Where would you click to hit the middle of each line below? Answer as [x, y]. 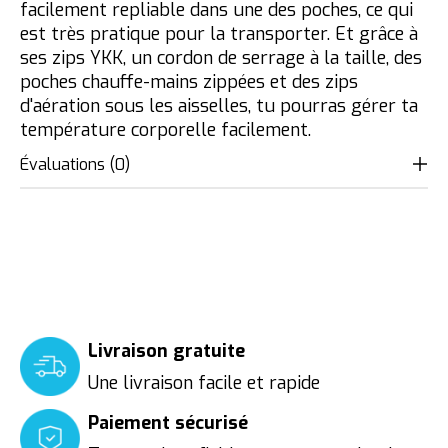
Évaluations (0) [75, 164]
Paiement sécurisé [168, 422]
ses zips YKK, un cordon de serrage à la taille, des [221, 57]
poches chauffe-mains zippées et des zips [189, 81]
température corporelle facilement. [165, 129]
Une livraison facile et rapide [204, 382]
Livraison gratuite [166, 350]
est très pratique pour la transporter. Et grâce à [219, 33]
